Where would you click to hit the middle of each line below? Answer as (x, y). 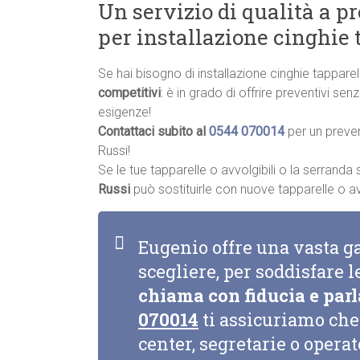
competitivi (129, 93)
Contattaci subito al (153, 132)
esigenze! (125, 112)
